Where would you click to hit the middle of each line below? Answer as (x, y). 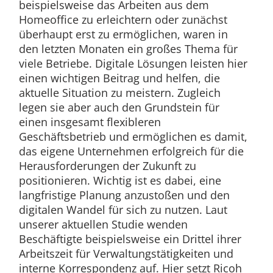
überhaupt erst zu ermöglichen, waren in (123, 34)
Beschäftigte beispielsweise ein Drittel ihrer (130, 239)
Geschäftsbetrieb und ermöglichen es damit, (133, 136)
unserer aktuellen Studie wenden (103, 224)
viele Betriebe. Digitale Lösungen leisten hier (133, 63)
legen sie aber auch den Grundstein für (119, 107)
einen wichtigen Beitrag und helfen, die (119, 78)
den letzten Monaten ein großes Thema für (128, 48)
